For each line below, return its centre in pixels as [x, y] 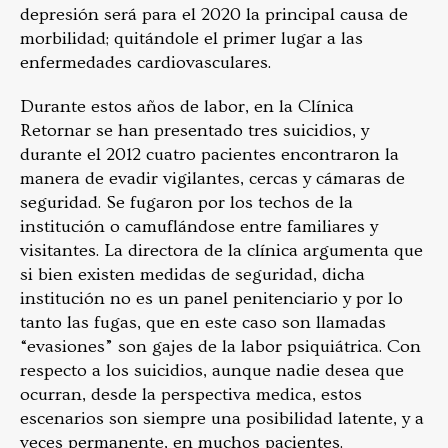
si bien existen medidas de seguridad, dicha [192, 275]
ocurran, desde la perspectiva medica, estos [191, 395]
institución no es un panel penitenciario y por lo [211, 299]
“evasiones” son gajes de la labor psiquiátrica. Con [220, 347]
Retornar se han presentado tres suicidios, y [194, 131]
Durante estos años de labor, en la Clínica [187, 107]
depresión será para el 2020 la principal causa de [214, 15]
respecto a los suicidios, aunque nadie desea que [212, 371]
